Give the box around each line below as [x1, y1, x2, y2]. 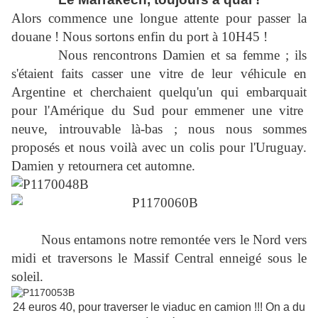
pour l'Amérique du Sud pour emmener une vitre [11, 103, 307, 119]
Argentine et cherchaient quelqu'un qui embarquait [11, 84, 307, 100]
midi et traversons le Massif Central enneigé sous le [11, 251, 307, 266]
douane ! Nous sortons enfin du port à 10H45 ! [11, 29, 268, 45]
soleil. [11, 269, 43, 285]
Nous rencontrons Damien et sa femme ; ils [11, 48, 307, 63]
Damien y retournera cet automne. [11, 158, 195, 174]
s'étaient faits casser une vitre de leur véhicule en [11, 66, 307, 82]
